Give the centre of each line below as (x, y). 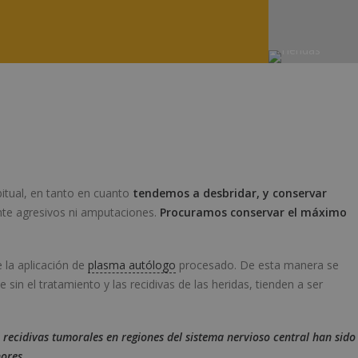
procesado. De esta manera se (257, 265)
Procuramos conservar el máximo (253, 212)
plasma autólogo (132, 265)
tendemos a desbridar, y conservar (230, 193)
